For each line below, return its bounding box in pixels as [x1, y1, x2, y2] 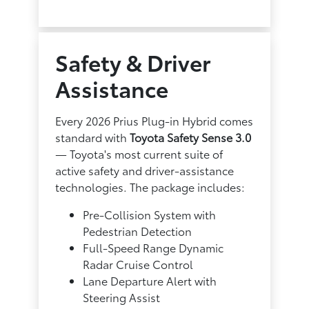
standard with [55, 128, 130, 145]
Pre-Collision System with [83, 206, 217, 222]
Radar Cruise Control [83, 255, 194, 272]
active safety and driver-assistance [55, 161, 235, 178]
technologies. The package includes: [55, 178, 246, 195]
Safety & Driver [55, 46, 211, 77]
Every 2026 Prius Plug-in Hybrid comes [55, 112, 254, 128]
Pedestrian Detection [83, 222, 192, 239]
